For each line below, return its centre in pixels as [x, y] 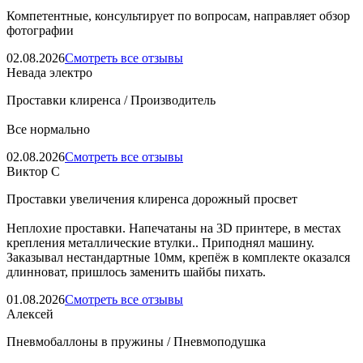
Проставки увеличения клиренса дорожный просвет [152, 199]
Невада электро [49, 73]
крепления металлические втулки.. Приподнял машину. [160, 243]
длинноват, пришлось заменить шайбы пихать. [136, 272]
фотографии [40, 31]
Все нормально [48, 130]
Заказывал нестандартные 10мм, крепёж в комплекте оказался [178, 258]
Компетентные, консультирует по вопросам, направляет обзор [178, 16]
